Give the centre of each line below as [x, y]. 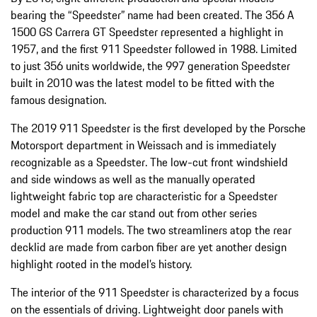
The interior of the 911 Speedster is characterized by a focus [155, 293]
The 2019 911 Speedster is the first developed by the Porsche [158, 128]
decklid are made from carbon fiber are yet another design [149, 247]
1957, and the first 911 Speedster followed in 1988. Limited [154, 49]
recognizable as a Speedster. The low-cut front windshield [149, 162]
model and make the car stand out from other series [134, 213]
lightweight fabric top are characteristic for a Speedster [144, 196]
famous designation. [58, 100]
